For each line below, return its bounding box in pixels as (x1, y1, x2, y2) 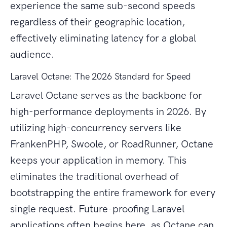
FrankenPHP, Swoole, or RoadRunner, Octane (10, 138, 213, 150)
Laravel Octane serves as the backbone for (10, 89, 202, 102)
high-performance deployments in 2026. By (10, 105, 206, 118)
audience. (10, 48, 54, 61)
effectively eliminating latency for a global (10, 32, 196, 45)
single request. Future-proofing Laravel (10, 203, 184, 215)
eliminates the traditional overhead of (10, 170, 179, 183)
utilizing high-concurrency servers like (10, 122, 181, 134)
